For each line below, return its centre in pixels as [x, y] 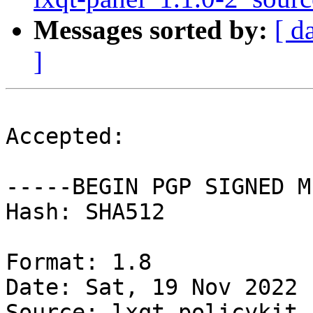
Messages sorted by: [151, 30]
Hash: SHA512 [85, 212]
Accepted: [65, 137]
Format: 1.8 [79, 262]
